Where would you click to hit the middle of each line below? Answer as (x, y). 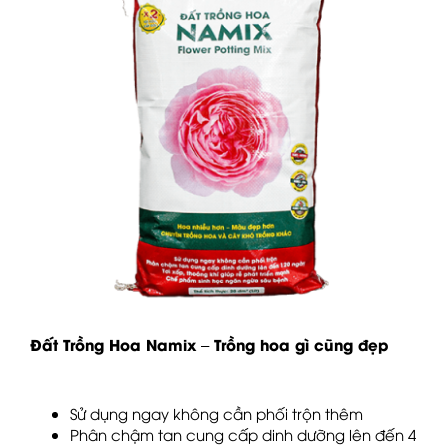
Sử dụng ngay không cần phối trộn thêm (216, 413)
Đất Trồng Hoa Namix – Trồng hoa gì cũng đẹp (209, 343)
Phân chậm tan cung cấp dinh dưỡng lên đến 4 (243, 434)
